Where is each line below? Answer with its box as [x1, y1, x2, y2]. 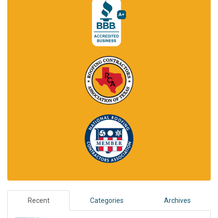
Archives [163, 196, 191, 204]
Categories [90, 196, 124, 204]
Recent [27, 196, 50, 204]
